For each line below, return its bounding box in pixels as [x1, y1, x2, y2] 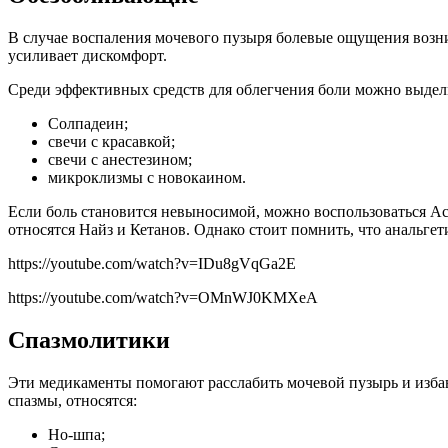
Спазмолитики [8, 327, 170, 354]
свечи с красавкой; [48, 133, 175, 151]
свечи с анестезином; [48, 151, 192, 169]
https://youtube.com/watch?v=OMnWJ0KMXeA [8, 289, 318, 307]
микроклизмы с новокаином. [48, 169, 246, 187]
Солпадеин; [48, 115, 128, 133]
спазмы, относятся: [8, 391, 137, 409]
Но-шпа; [48, 425, 105, 443]
